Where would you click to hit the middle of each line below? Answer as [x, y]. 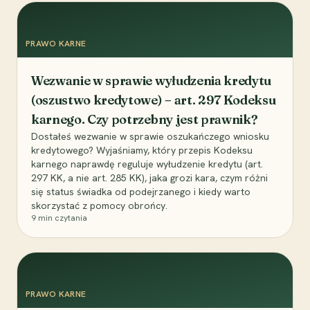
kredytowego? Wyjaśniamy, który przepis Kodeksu [142, 151]
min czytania [62, 218]
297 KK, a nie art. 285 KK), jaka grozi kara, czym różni [149, 178]
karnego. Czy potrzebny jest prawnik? [145, 120]
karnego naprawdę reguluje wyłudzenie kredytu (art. [147, 164]
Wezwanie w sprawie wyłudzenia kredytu [152, 81]
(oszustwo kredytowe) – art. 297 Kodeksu [154, 100]
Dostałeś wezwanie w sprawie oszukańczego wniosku [150, 137]
